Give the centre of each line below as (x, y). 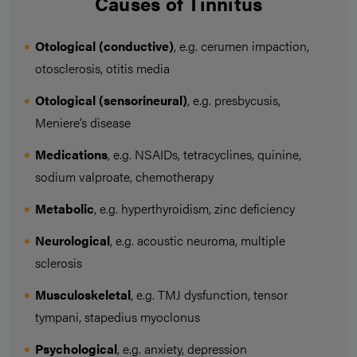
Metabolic (65, 209)
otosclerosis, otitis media (102, 69)
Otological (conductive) (104, 46)
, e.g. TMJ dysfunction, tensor (209, 295)
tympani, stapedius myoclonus (118, 317)
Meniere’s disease (83, 123)
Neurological (73, 241)
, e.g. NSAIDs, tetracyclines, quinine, (204, 155)
